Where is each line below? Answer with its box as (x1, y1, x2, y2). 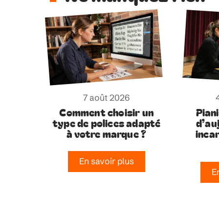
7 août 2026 (83, 92, 130, 103)
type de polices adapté (52, 115, 161, 130)
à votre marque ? (66, 126, 147, 141)
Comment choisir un (59, 104, 153, 119)
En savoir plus (79, 156, 134, 167)
